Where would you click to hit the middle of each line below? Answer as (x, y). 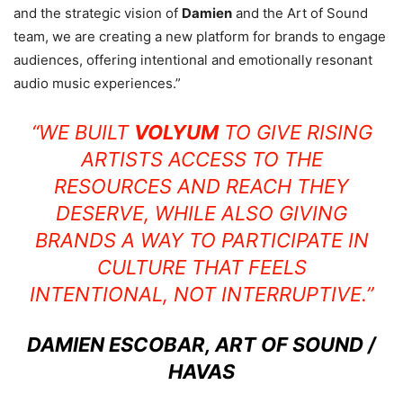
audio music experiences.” (97, 84)
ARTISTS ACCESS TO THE (201, 160)
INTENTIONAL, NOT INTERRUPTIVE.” (201, 295)
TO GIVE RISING (295, 133)
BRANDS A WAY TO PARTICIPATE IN (201, 241)
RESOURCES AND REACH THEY (201, 187)
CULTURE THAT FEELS (201, 268)
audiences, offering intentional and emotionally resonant (193, 60)
